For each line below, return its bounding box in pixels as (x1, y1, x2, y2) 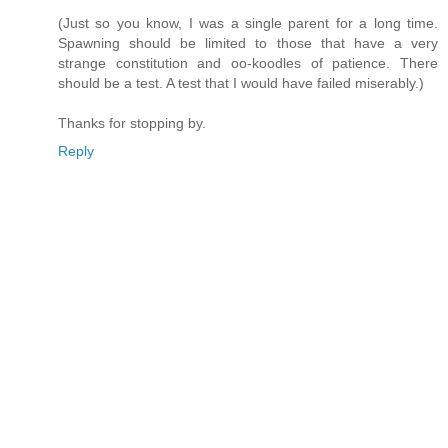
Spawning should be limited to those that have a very (58, 35, 438, 52)
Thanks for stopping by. (58, 115, 206, 132)
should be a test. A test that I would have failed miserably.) (58, 75, 424, 92)
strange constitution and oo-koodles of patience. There (58, 55, 438, 72)
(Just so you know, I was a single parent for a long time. (58, 15, 438, 32)
